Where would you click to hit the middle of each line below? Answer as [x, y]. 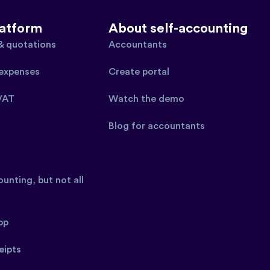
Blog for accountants [157, 126]
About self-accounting [178, 28]
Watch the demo [147, 99]
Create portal [139, 71]
